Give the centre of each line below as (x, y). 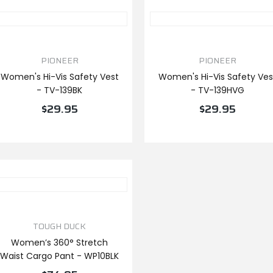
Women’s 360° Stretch (60, 243)
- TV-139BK (60, 90)
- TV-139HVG (218, 90)
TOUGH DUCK (60, 226)
